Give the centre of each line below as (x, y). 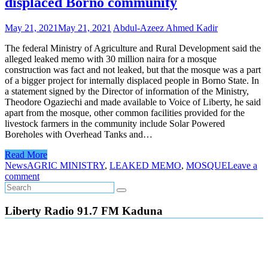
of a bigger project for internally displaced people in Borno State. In (132, 81)
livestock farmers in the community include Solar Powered (115, 124)
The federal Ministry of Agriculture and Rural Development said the (133, 48)
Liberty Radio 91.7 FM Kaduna (84, 211)
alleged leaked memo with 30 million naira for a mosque (111, 59)
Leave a (242, 166)
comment (22, 176)
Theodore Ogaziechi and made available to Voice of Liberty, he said (133, 102)
